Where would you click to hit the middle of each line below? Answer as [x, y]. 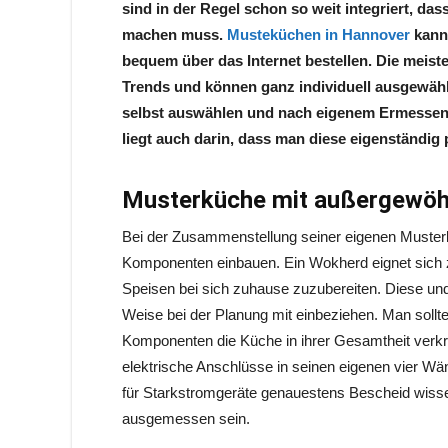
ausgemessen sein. [186, 418]
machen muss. [174, 34]
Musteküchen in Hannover [318, 34]
